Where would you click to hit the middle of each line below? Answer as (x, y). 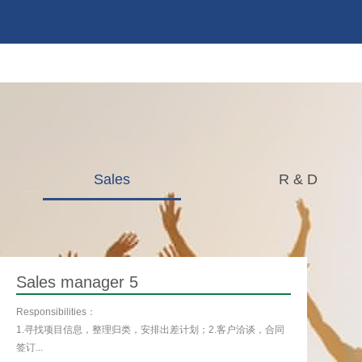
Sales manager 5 (77, 282)
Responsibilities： (56, 311)
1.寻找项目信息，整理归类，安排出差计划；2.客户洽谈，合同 (150, 329)
